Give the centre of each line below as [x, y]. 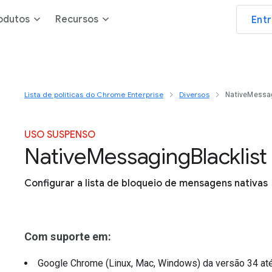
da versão [225, 263]
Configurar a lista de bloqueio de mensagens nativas [146, 183]
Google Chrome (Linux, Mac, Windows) [120, 263]
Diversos [194, 94]
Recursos [77, 19]
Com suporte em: [68, 236]
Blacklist [229, 156]
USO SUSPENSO [60, 135]
